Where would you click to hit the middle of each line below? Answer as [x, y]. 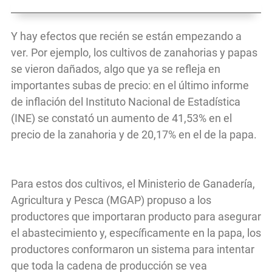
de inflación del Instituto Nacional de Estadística [126, 102]
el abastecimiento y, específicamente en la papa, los [136, 233]
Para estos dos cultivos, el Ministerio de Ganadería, [133, 184]
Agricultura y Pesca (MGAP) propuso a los [111, 200]
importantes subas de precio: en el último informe [130, 86]
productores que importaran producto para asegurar [136, 217]
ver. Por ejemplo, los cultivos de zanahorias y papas [134, 53]
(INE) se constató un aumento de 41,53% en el [121, 118]
